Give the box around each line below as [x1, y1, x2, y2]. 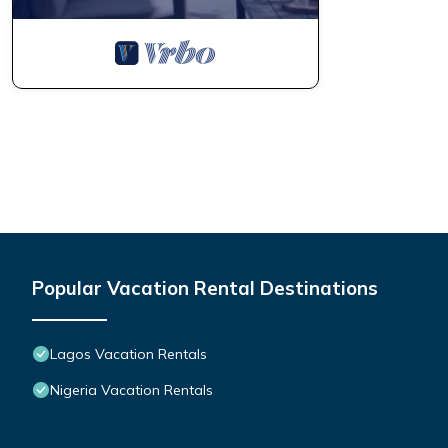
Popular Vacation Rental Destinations [32, 276, 378, 301]
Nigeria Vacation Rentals [50, 381, 213, 400]
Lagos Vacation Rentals [50, 345, 207, 364]
